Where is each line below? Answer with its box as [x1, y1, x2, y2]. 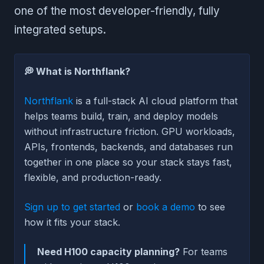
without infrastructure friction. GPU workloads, [24, 126, 235, 138]
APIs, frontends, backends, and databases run [24, 141, 233, 153]
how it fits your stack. [24, 216, 120, 229]
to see [195, 201, 225, 213]
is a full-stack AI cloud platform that [73, 95, 237, 107]
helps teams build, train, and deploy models [24, 110, 218, 123]
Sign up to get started [24, 201, 120, 213]
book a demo [136, 201, 195, 213]
